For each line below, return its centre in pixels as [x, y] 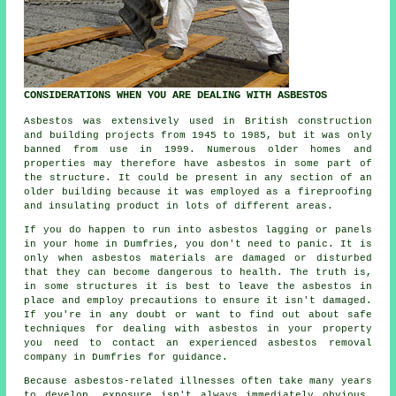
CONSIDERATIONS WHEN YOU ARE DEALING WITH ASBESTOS [176, 96]
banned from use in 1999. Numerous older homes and [198, 150]
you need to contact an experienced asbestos [176, 343]
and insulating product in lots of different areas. [179, 206]
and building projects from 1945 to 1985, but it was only [198, 136]
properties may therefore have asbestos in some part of [198, 164]
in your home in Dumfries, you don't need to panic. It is [198, 244]
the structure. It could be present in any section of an [198, 178]
